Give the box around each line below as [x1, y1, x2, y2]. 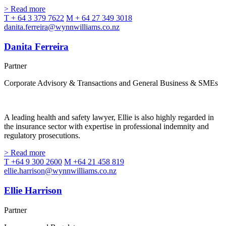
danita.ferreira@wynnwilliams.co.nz [4, 22, 120, 31]
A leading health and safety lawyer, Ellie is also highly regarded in [4, 113, 214, 122]
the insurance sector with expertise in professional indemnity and [4, 122, 209, 131]
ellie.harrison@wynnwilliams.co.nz [4, 166, 117, 176]
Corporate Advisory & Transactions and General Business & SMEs [4, 79, 218, 88]
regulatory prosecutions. [4, 131, 80, 140]
